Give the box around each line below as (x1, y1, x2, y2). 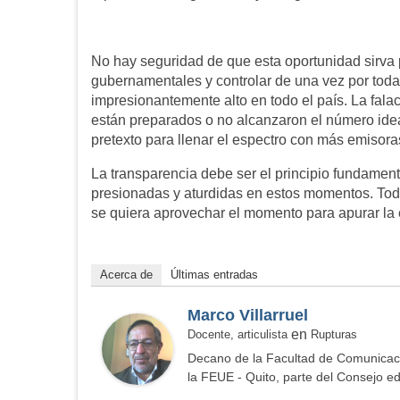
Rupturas (311, 328, 357, 342)
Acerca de (100, 268, 153, 282)
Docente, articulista (187, 328, 287, 342)
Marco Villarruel (187, 306, 308, 325)
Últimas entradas (171, 268, 258, 282)
